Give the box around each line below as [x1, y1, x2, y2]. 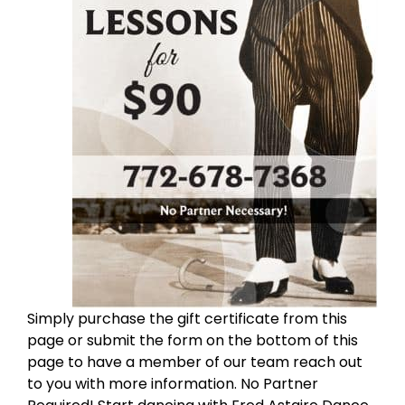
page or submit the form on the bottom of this [27, 329, 358, 351]
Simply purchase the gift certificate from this [27, 307, 347, 329]
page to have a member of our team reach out [27, 351, 363, 372]
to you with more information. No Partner [27, 372, 318, 394]
